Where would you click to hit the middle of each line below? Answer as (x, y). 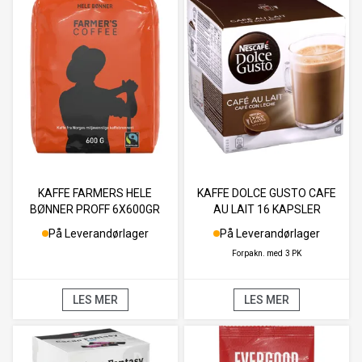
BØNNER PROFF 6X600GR (95, 209)
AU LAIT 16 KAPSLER (267, 209)
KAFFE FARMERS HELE (95, 193)
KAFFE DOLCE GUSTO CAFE (267, 193)
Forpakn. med (258, 253)
